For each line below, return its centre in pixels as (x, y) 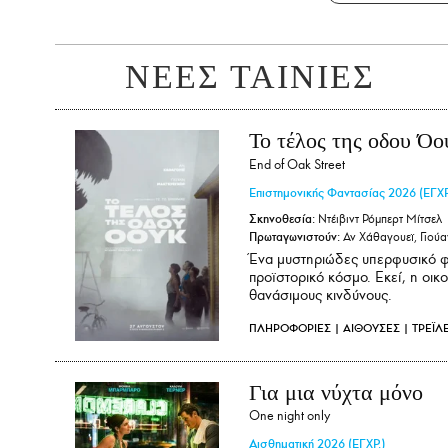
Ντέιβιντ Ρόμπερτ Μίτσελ (378, 218)
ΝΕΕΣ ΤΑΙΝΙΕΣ (250, 76)
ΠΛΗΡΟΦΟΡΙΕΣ (290, 328)
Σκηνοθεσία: (282, 218)
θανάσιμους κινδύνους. (320, 295)
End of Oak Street (297, 164)
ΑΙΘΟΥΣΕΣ (371, 328)
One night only (289, 416)
